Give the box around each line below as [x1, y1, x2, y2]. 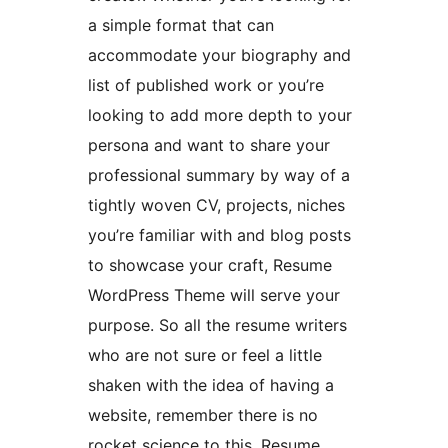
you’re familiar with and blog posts [88, 225, 351, 246]
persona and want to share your [88, 135, 330, 156]
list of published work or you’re [88, 75, 324, 96]
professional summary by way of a [88, 165, 350, 186]
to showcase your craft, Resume [88, 255, 332, 276]
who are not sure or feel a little [88, 345, 322, 366]
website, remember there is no [88, 405, 318, 426]
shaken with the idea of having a [88, 375, 334, 396]
